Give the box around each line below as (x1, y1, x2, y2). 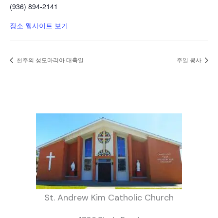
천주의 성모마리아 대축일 (15, 55, 84, 64)
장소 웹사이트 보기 (10, 20, 68, 30)
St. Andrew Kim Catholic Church (44, 192, 174, 204)
